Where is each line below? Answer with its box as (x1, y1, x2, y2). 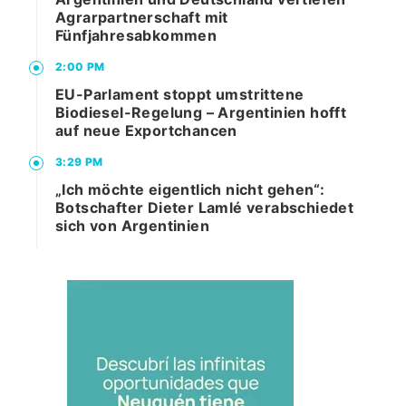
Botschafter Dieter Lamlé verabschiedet (55, 198, 354, 217)
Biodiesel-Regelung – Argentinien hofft (55, 103, 347, 122)
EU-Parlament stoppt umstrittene (55, 85, 304, 104)
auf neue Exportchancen (55, 121, 237, 140)
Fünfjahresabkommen (55, 26, 217, 45)
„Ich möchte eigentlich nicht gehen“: (55, 180, 325, 199)
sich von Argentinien (55, 217, 209, 236)
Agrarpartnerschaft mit (55, 8, 228, 27)
